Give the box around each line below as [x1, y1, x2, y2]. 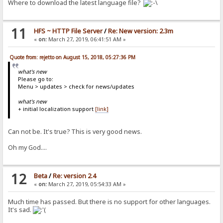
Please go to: [17, 75, 53, 83]
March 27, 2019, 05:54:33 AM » [46, 181, 126, 188]
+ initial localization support [17, 105, 95, 112]
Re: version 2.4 [52, 172, 96, 181]
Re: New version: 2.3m [108, 26, 173, 35]
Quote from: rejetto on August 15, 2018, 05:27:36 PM [9, 53, 136, 61]
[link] [95, 105, 109, 112]
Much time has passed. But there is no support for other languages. [8, 198, 211, 207]
